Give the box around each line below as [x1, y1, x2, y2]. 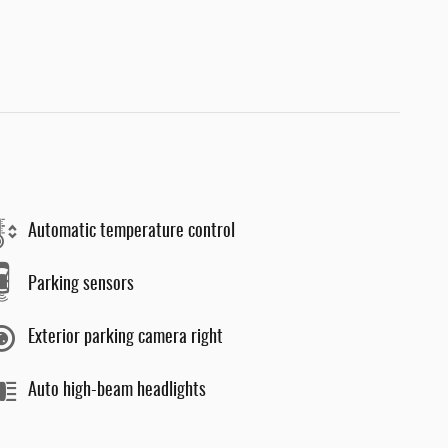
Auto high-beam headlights [28, 382, 206, 400]
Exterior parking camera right [28, 329, 223, 347]
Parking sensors [28, 276, 134, 294]
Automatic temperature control [28, 223, 235, 241]
